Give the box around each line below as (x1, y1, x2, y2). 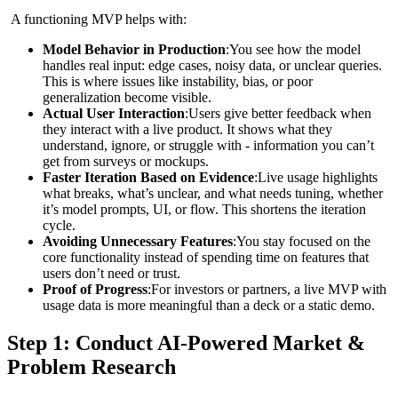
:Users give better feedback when (185, 105, 371, 121)
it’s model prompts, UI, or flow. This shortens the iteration (43, 201, 366, 217)
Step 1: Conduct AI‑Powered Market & (7, 330, 365, 354)
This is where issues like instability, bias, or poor (43, 73, 313, 89)
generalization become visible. (43, 89, 211, 105)
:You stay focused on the (233, 233, 370, 249)
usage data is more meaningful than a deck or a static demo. (43, 297, 375, 313)
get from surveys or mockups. (43, 153, 209, 169)
